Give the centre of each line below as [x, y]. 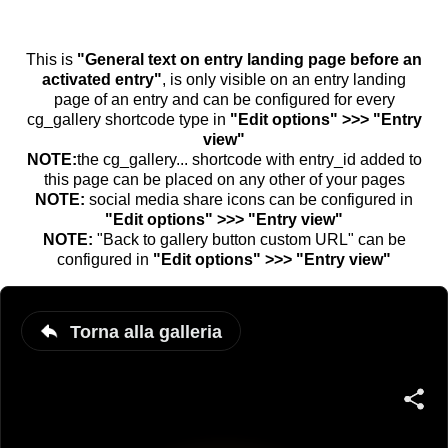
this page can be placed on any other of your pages [224, 179]
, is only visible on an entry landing [284, 79]
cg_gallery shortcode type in [128, 119]
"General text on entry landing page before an [249, 59]
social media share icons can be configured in [249, 199]
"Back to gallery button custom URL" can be [249, 239]
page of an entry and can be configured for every [224, 99]
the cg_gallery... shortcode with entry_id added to [249, 159]
